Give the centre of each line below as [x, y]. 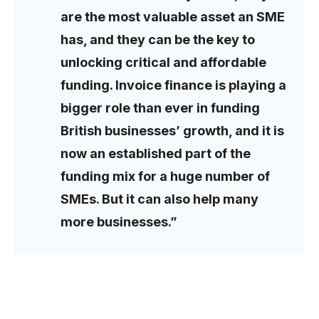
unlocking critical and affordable [163, 63]
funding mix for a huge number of [165, 177]
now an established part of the [156, 154]
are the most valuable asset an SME [173, 17]
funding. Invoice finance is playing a [173, 85]
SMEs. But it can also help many [159, 199]
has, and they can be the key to [158, 40]
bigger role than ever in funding [160, 108]
